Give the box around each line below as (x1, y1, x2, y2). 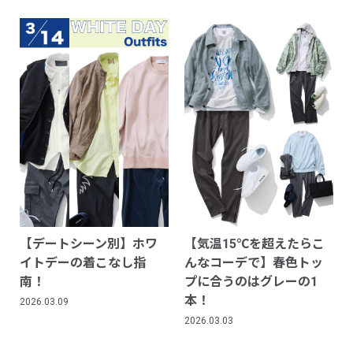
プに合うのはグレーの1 (184, 273, 318, 289)
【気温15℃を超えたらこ (184, 236, 325, 251)
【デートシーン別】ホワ (20, 236, 158, 251)
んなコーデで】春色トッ (184, 255, 323, 270)
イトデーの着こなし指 (20, 255, 146, 270)
